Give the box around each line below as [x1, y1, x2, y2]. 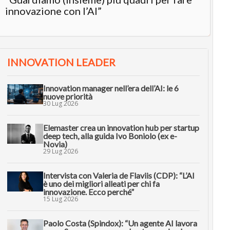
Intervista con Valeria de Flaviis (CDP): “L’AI [43, 170, 195, 180]
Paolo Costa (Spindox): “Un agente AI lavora [43, 218, 197, 228]
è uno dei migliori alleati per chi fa [43, 178, 160, 188]
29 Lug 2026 [43, 146, 78, 156]
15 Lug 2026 [43, 194, 78, 203]
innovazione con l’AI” [5, 4, 102, 17]
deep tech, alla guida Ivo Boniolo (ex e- [43, 130, 177, 141]
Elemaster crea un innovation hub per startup [43, 122, 199, 132]
